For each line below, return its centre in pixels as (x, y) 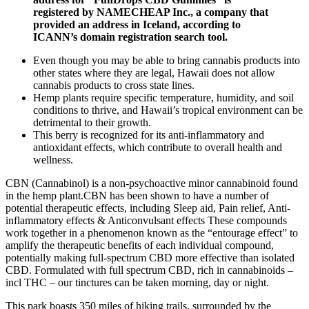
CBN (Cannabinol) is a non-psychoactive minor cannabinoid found (152, 183)
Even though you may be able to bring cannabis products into (167, 61)
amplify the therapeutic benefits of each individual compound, (140, 246)
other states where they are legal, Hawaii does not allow (154, 73)
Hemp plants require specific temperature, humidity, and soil (163, 98)
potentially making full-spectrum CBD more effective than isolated (150, 258)
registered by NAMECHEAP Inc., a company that (151, 12)
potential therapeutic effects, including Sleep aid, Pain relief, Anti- (148, 208)
